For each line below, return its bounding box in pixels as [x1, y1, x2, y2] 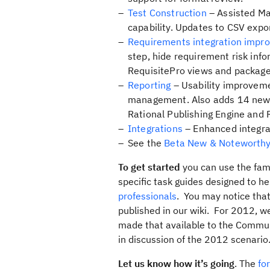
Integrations [128, 122, 183, 134]
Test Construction [128, 7, 207, 19]
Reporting [128, 79, 171, 91]
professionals [118, 190, 177, 202]
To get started [118, 161, 180, 173]
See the [128, 137, 165, 149]
